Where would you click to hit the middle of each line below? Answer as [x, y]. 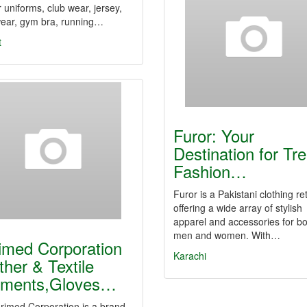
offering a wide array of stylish [238, 208]
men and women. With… [227, 235]
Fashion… [210, 171]
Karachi [190, 256]
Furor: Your [214, 135]
